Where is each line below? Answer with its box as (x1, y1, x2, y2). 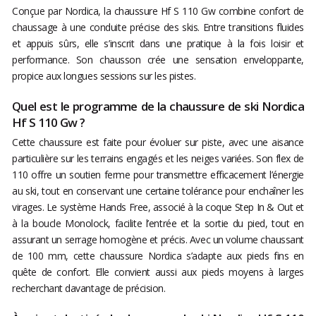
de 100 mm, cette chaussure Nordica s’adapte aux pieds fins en (12, 249, 304, 263)
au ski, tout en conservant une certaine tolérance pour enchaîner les (12, 184, 304, 198)
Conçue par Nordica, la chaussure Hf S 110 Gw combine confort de (12, 4, 304, 18)
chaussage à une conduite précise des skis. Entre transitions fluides (12, 20, 304, 35)
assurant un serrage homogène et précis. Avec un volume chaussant (12, 233, 304, 247)
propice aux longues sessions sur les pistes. (12, 69, 196, 83)
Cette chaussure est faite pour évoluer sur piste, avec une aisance (12, 135, 304, 150)
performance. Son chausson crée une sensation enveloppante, (12, 53, 304, 67)
